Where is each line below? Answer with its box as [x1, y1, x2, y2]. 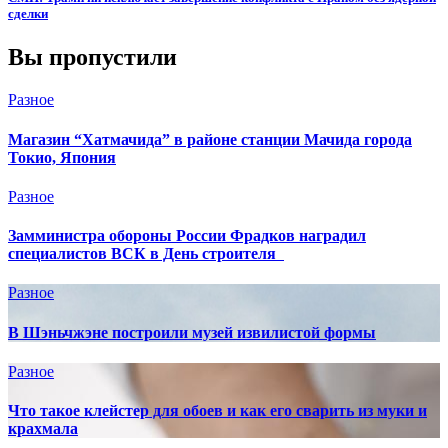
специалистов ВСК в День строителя [8, 245, 284, 263]
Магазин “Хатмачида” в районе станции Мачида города [8, 130, 412, 148]
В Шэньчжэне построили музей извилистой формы [8, 323, 376, 341]
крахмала [8, 420, 78, 438]
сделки [8, 6, 48, 22]
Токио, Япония [8, 148, 116, 166]
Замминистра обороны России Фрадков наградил [8, 227, 366, 245]
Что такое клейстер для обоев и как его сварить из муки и [8, 402, 427, 420]
